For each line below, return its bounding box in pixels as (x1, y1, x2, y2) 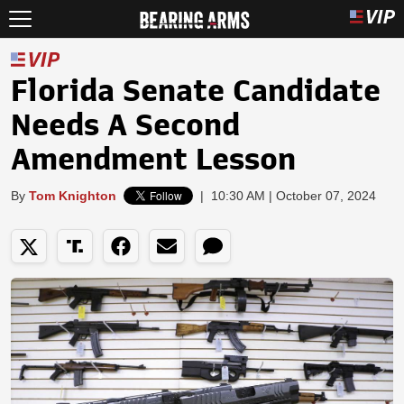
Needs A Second (11, 110, 240, 141)
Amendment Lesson (11, 144, 296, 175)
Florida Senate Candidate (11, 76, 381, 106)
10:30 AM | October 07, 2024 (211, 188, 376, 203)
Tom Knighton (29, 188, 116, 203)
